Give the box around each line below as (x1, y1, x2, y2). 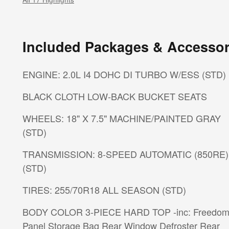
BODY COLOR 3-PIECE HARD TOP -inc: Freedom (22, 205, 173, 219)
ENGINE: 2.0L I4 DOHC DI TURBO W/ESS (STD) (202, 67, 226, 81)
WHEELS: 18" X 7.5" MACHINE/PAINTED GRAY (22, 111, 221, 125)
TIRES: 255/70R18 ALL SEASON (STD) (162, 183, 186, 197)
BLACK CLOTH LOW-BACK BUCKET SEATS (55, 89, 207, 103)
